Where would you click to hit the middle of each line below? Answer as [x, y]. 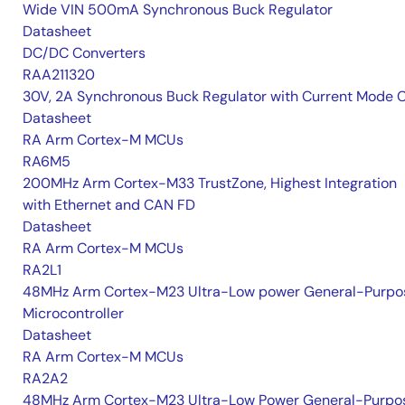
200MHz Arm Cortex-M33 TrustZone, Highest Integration [210, 183]
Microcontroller [73, 313]
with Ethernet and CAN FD [109, 205]
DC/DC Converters [84, 53]
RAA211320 [59, 75]
